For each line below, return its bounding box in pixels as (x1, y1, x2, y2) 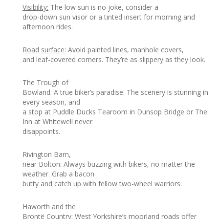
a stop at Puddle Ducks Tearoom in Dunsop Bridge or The (22, 107, 207, 117)
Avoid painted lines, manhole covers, (66, 45, 184, 55)
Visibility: (22, 2, 48, 12)
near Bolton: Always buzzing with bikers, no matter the (22, 159, 195, 169)
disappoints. (22, 127, 60, 136)
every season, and (22, 97, 80, 107)
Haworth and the (22, 202, 76, 212)
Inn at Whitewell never (22, 117, 92, 127)
